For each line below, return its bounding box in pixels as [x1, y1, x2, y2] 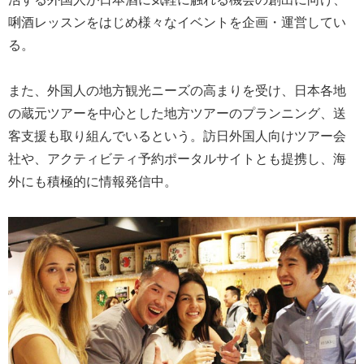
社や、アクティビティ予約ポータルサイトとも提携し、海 [8, 148, 346, 167]
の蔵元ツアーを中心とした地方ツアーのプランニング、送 [8, 102, 346, 122]
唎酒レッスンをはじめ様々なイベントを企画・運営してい [8, 11, 346, 31]
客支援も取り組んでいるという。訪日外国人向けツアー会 [8, 125, 346, 145]
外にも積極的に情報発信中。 [8, 171, 177, 190]
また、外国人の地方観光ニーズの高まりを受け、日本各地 [8, 80, 346, 99]
